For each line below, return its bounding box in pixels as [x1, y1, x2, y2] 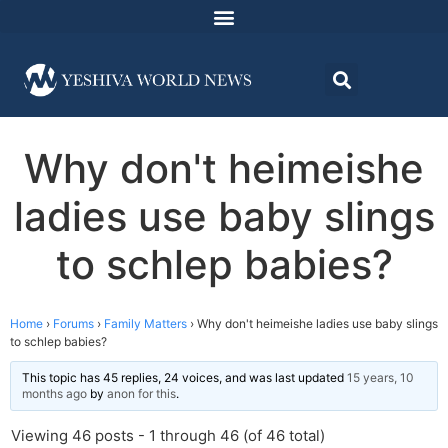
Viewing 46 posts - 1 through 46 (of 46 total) [11, 426, 325, 446]
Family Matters [104, 316, 187, 332]
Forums [53, 316, 94, 332]
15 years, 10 [347, 370, 414, 386]
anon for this [107, 386, 176, 402]
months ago [22, 386, 87, 402]
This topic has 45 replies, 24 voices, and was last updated [22, 370, 347, 386]
